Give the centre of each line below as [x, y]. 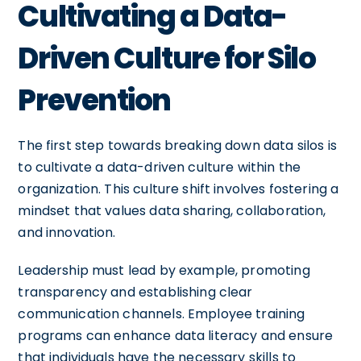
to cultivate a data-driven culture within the [160, 167]
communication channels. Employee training [162, 313]
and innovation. [67, 232]
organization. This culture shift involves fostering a [178, 189]
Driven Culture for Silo [167, 58]
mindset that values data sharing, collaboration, [172, 210]
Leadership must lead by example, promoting [164, 270]
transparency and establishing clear [135, 292]
